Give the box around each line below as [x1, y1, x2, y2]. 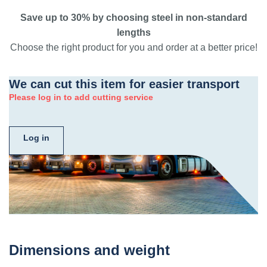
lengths [116, 27, 151, 38]
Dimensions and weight [9, 242, 170, 258]
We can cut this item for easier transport [9, 77, 240, 91]
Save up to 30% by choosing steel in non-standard [20, 13, 247, 23]
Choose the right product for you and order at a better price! [10, 42, 257, 52]
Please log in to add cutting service [9, 92, 153, 102]
